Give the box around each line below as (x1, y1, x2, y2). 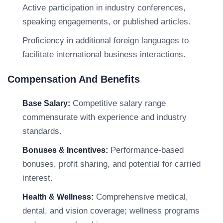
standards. (22, 126, 62, 136)
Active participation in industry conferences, (22, 3, 186, 12)
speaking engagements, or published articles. (22, 17, 191, 26)
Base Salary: (22, 99, 70, 108)
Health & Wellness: (22, 193, 94, 201)
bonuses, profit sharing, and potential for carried (22, 159, 201, 169)
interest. (22, 173, 53, 183)
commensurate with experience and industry (22, 112, 187, 122)
